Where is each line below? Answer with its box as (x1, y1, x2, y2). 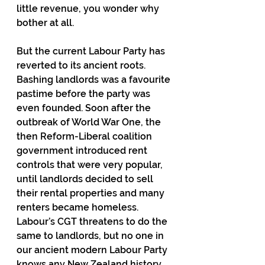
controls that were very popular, (17, 159, 165, 170)
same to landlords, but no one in (17, 230, 166, 241)
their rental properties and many (17, 188, 167, 199)
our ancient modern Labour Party (17, 244, 170, 256)
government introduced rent (17, 145, 150, 156)
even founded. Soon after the (17, 102, 153, 114)
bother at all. (17, 17, 74, 28)
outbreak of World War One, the (17, 117, 163, 128)
